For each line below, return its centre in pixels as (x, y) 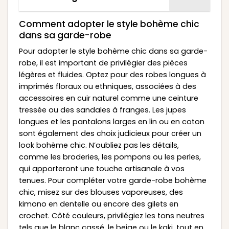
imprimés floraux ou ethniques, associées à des (107, 86)
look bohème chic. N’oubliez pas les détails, (99, 145)
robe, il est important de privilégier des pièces (103, 63)
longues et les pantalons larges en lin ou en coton (111, 121)
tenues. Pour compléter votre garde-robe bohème (112, 180)
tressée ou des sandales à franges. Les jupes (102, 110)
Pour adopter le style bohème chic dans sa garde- (113, 51)
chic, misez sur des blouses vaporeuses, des (101, 192)
